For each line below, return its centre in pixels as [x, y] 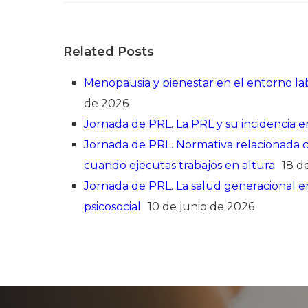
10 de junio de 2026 [201, 207]
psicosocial [112, 207]
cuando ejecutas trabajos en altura [179, 166]
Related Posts [109, 52]
